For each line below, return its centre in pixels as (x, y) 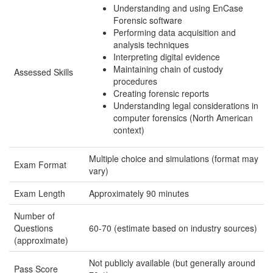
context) (129, 130)
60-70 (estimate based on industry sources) (173, 228)
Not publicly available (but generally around (172, 263)
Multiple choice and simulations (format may (174, 158)
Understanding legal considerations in (186, 105)
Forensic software (148, 20)
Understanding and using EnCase (178, 8)
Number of (34, 216)
